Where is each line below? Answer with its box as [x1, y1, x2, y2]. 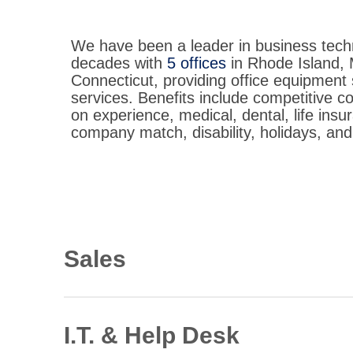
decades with [71, 54, 168, 72]
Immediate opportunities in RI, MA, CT [63, 314, 333, 332]
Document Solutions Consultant [63, 296, 303, 314]
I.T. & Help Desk [63, 322, 240, 349]
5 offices [167, 54, 227, 72]
